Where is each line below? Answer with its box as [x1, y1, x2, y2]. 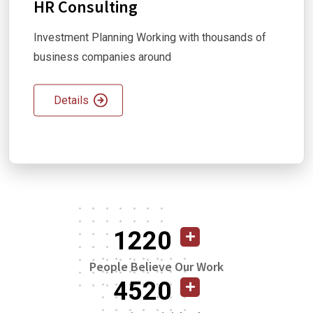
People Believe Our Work [89, 258, 224, 275]
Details [54, 93, 89, 107]
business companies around [34, 50, 171, 64]
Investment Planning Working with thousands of [34, 30, 266, 44]
